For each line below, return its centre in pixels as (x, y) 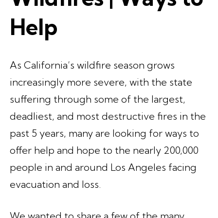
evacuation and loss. (56, 184)
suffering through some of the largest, (98, 99)
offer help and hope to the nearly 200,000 (104, 150)
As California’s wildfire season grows (92, 65)
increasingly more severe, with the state (101, 82)
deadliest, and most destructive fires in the (108, 116)
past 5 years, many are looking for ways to (104, 133)
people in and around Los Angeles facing (103, 167)
